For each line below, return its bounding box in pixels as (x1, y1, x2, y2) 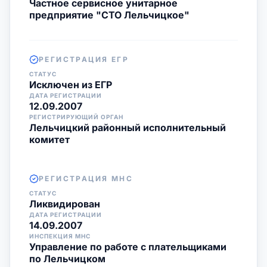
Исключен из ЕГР (29, 79, 112, 91)
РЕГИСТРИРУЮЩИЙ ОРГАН (29, 113, 123, 120)
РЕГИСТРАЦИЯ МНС (39, 174, 133, 183)
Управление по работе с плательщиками (29, 241, 226, 253)
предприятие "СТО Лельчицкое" (29, 9, 190, 21)
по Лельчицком (29, 253, 105, 265)
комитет (29, 133, 70, 145)
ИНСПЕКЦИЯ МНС (29, 232, 91, 240)
